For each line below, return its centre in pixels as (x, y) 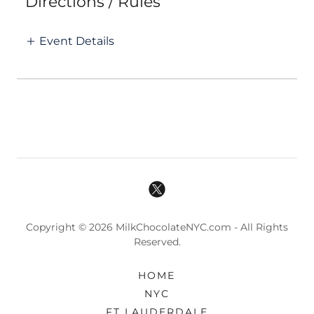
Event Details (77, 41)
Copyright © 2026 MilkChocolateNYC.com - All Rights (157, 227)
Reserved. (157, 242)
